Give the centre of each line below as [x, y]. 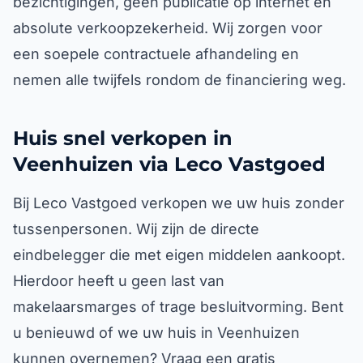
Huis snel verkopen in [123, 138]
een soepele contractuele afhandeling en [156, 54]
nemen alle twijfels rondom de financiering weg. [179, 80]
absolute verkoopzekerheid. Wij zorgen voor [168, 28]
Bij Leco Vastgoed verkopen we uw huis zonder [179, 203]
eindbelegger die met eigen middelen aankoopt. [179, 255]
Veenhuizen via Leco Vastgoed [169, 164]
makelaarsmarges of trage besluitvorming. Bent [178, 307]
